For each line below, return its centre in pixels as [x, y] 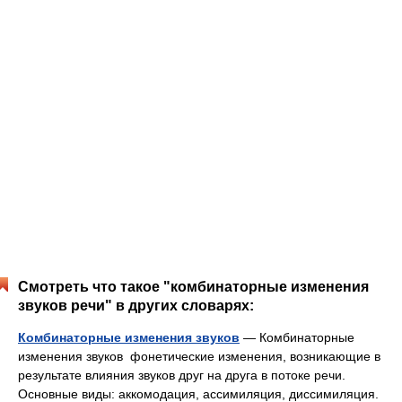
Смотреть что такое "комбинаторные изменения [193, 287]
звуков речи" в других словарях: [136, 306]
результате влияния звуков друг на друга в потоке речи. [182, 375]
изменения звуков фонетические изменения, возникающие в [199, 356]
